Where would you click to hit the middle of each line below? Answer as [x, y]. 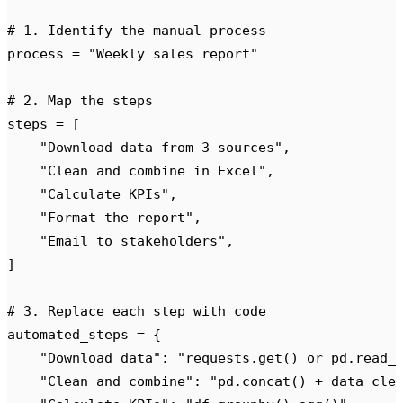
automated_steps [72, 334]
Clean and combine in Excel [153, 170]
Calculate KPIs [104, 193]
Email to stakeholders [133, 240]
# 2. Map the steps [80, 100]
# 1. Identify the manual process [137, 30]
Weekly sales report [173, 53]
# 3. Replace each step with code [137, 310]
